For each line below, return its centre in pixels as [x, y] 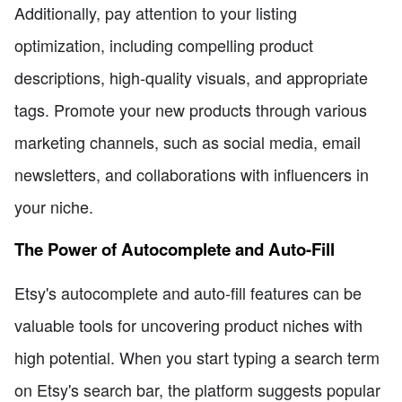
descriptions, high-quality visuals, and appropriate [191, 78]
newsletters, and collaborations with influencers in [192, 175]
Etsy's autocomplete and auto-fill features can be [188, 292]
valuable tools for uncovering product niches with [188, 324]
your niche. [54, 207]
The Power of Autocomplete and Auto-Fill [175, 249]
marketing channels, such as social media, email [188, 142]
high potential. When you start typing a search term [197, 357]
